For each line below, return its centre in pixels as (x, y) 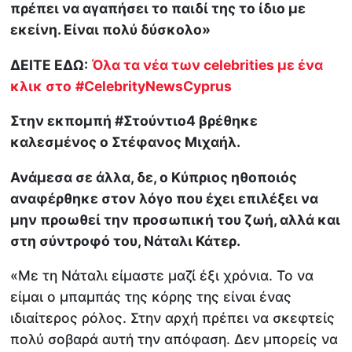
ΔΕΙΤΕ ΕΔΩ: (49, 64)
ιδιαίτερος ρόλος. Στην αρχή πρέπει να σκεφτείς (173, 318)
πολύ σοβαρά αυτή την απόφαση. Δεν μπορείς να (174, 339)
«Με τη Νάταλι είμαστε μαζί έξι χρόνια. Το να (162, 276)
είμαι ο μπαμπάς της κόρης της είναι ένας (151, 297)
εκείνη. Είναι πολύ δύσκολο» (111, 30)
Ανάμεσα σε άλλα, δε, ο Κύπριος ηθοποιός (154, 177)
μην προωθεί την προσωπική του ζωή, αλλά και (176, 219)
